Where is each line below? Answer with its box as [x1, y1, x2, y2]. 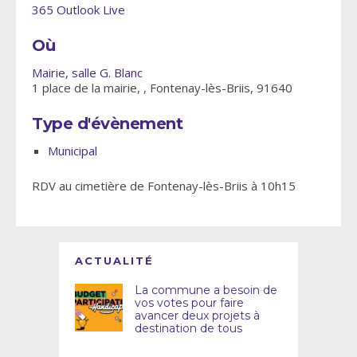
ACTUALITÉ [75, 254, 154, 268]
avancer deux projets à [135, 308, 260, 324]
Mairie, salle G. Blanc [32, 65, 143, 81]
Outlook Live [57, 2, 125, 18]
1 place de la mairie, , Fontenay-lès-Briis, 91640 [32, 80, 292, 96]
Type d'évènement [32, 114, 182, 134]
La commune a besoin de [135, 283, 277, 298]
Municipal [48, 143, 97, 159]
